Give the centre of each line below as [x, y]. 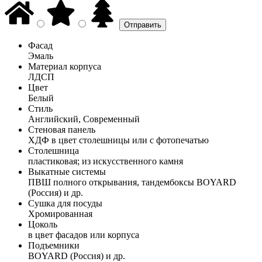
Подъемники [54, 245]
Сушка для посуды [65, 203]
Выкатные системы [67, 171]
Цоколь [43, 224]
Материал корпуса [65, 66]
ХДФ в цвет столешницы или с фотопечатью [118, 140]
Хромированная [60, 213]
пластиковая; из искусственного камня [106, 161]
